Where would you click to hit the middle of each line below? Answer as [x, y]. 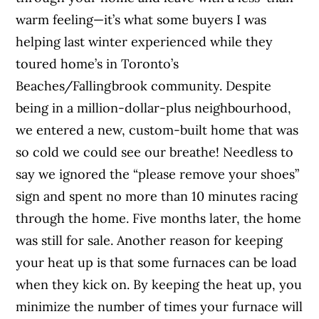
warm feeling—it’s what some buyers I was [141, 19]
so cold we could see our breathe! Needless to [155, 152]
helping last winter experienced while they [145, 41]
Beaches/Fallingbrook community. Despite [144, 85]
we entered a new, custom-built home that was [157, 130]
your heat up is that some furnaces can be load [157, 262]
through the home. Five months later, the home [159, 218]
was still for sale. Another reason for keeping [150, 240]
